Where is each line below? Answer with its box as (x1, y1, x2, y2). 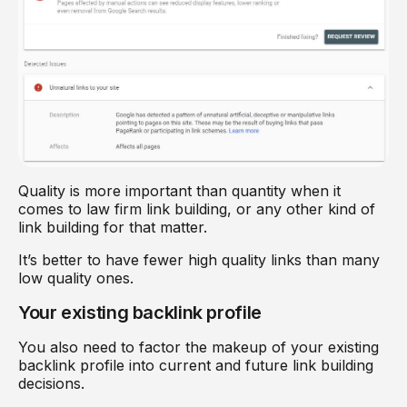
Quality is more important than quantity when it (18, 181, 341, 200)
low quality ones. (18, 268, 138, 287)
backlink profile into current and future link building (18, 355, 373, 374)
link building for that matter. (18, 217, 212, 236)
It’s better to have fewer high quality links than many (18, 250, 380, 269)
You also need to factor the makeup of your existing (18, 337, 379, 356)
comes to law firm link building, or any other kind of (18, 199, 375, 218)
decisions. (18, 373, 89, 392)
